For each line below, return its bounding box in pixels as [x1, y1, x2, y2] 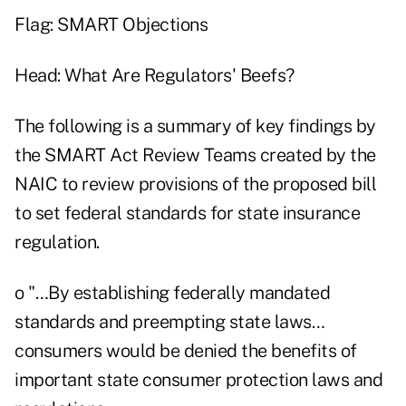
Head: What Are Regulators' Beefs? [14, 64, 295, 87]
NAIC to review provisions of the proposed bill [14, 173, 376, 196]
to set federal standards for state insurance [14, 202, 360, 225]
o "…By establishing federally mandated [14, 282, 330, 304]
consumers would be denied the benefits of [14, 340, 357, 362]
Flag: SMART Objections [14, 14, 208, 36]
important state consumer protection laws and [14, 369, 382, 391]
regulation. [14, 231, 100, 254]
